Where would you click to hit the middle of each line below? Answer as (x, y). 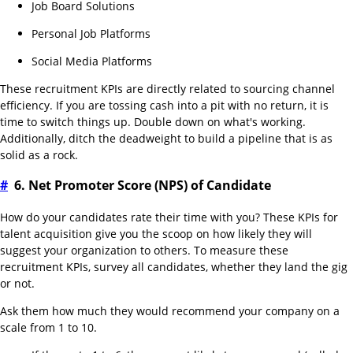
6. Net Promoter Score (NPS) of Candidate (143, 186)
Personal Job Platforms (91, 33)
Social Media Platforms (92, 61)
